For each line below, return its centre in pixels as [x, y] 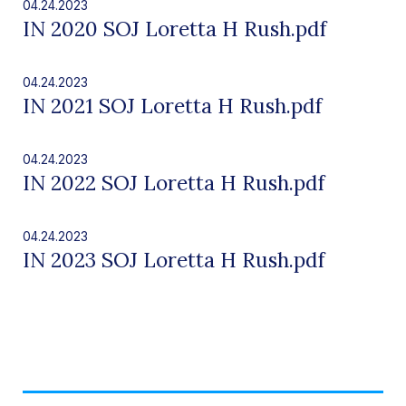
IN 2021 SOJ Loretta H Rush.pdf [172, 105]
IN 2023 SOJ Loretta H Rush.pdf [173, 259]
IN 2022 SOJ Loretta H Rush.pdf [173, 182]
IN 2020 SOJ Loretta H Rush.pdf [174, 29]
